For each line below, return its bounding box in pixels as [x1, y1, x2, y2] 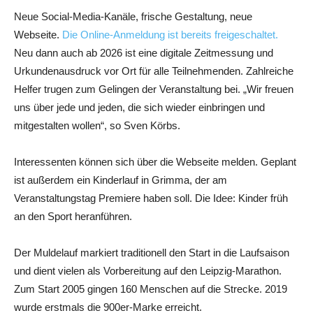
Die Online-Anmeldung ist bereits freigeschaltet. [62, 29, 278, 41]
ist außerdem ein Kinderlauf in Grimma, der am [14, 174, 227, 187]
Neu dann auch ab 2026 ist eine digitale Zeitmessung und [14, 47, 273, 59]
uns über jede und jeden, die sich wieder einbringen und [14, 101, 265, 114]
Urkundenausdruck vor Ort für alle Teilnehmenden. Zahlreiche [14, 65, 293, 78]
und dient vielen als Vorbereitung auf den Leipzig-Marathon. [14, 265, 282, 277]
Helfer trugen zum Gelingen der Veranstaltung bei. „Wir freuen [14, 83, 293, 96]
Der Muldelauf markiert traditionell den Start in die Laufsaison [14, 247, 289, 259]
